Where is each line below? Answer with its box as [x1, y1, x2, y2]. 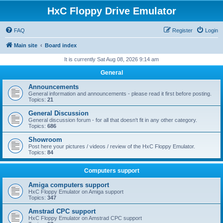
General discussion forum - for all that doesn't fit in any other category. [28, 117, 197, 123]
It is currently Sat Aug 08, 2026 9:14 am [64, 56, 159, 62]
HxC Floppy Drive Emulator [47, 5, 176, 16]
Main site [14, 42, 37, 48]
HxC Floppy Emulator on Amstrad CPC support [28, 215, 142, 221]
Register [172, 27, 193, 33]
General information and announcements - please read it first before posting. [28, 91, 212, 97]
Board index [45, 42, 77, 48]
